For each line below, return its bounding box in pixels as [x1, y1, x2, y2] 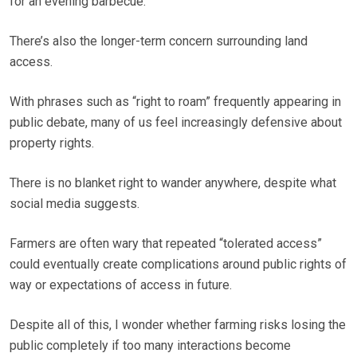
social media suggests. [10, 196, 139, 212]
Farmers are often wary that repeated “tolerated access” [10, 236, 322, 252]
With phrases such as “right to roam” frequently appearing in [10, 94, 341, 110]
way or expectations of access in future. [10, 277, 232, 293]
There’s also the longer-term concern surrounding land [10, 33, 308, 49]
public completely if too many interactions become [10, 338, 291, 354]
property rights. [10, 135, 94, 151]
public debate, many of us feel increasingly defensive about [10, 115, 342, 131]
